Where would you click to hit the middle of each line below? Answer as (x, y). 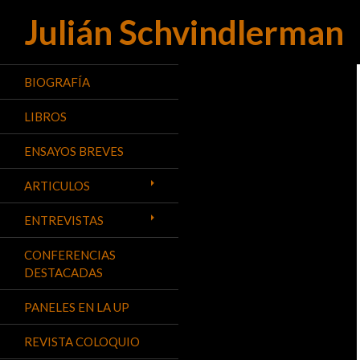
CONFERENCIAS (70, 255)
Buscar (22, 31)
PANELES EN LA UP (77, 307)
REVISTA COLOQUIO (82, 342)
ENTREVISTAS (64, 220)
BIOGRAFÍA (57, 82)
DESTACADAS (63, 272)
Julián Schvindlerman (184, 32)
